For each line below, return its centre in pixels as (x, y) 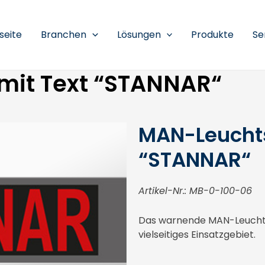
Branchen (64, 35)
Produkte (213, 35)
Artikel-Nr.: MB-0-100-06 (195, 191)
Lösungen (139, 35)
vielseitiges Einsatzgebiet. (197, 234)
